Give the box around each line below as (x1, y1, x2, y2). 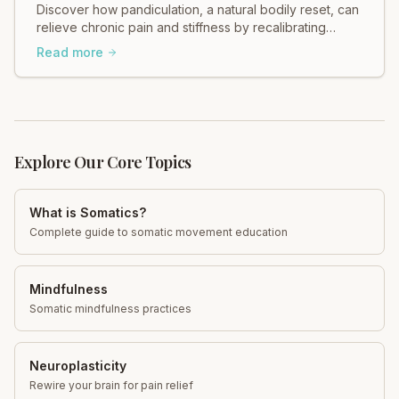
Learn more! (37, 72, 106, 88)
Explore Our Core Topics (14, 151, 191, 173)
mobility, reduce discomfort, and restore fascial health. (37, 54, 354, 70)
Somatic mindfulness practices (29, 301, 191, 315)
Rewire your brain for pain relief (29, 378, 193, 392)
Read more (37, 44, 103, 60)
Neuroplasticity (29, 357, 126, 373)
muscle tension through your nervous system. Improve (37, 37, 354, 53)
